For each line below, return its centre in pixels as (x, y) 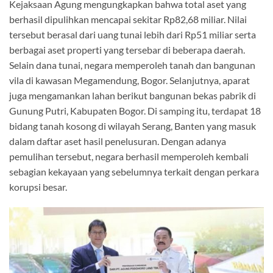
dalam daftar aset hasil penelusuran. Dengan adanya (118, 141)
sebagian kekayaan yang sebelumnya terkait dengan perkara (134, 172)
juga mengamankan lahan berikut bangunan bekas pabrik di (133, 96)
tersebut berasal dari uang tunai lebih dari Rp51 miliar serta (133, 35)
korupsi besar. (38, 187)
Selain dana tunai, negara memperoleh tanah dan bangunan (132, 65)
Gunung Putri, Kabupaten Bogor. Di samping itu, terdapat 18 (135, 111)
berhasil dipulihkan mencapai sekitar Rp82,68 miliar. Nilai (128, 19)
